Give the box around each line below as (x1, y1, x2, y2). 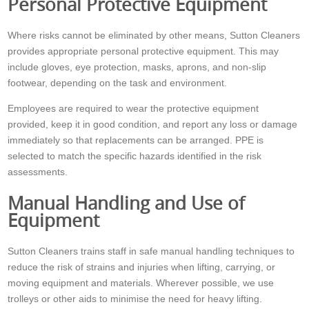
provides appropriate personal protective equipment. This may (8, 46, 279, 57)
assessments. (8, 166, 68, 177)
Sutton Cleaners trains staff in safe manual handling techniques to (8, 246, 295, 257)
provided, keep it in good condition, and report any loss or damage (8, 119, 298, 130)
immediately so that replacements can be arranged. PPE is (8, 134, 264, 146)
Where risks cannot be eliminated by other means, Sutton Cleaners (8, 30, 301, 41)
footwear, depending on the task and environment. (8, 77, 228, 88)
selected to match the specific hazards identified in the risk (8, 150, 262, 161)
